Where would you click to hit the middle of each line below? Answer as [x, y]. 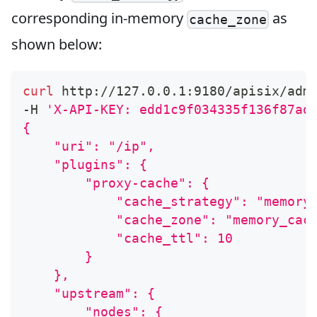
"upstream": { [89, 294]
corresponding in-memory [99, 18]
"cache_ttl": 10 [128, 238]
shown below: [57, 45]
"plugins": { [85, 165]
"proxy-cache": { [116, 183]
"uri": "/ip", [89, 146]
